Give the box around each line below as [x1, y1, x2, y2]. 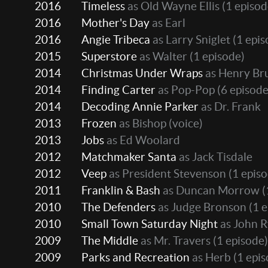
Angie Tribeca [81, 33, 150, 47]
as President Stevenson [106, 167, 226, 181]
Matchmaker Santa [81, 150, 176, 164]
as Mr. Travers [138, 234, 211, 248]
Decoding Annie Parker [81, 100, 199, 114]
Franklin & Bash [81, 184, 160, 197]
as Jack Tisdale [176, 150, 252, 164]
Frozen [81, 117, 117, 130]
